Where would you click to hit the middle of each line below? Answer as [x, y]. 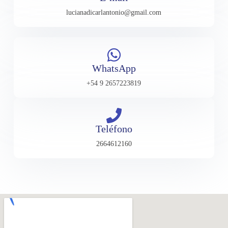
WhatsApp [114, 68]
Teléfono [114, 129]
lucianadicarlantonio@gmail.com [114, 12]
